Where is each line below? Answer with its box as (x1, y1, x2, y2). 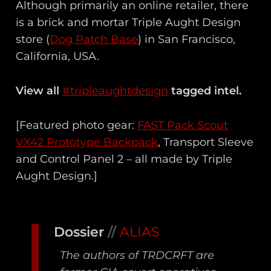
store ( (16, 33, 50, 47)
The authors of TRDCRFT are (60, 248, 215, 262)
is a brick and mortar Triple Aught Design (16, 16, 241, 30)
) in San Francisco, (138, 33, 236, 47)
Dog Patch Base (50, 33, 139, 47)
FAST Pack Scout (137, 118, 229, 132)
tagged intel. (168, 83, 242, 97)
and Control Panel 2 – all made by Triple (16, 152, 233, 166)
